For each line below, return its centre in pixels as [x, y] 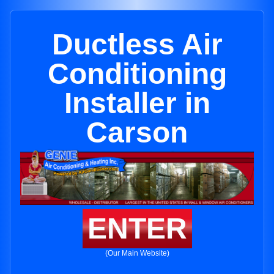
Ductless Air [137, 44]
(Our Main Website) [137, 254]
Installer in [137, 103]
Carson [137, 132]
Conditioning [137, 74]
